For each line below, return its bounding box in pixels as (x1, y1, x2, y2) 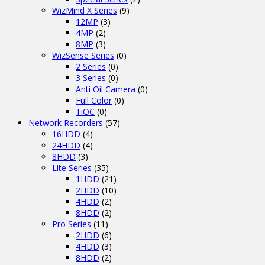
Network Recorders (28, 117, 103, 128)
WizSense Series (52, 49, 114, 61)
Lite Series (52, 161, 92, 173)
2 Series (76, 60, 106, 72)
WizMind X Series (52, 4, 117, 16)
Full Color (76, 94, 112, 106)
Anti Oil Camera (76, 83, 135, 95)
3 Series (76, 72, 106, 83)
